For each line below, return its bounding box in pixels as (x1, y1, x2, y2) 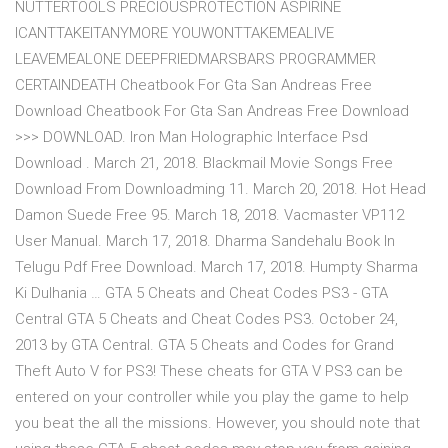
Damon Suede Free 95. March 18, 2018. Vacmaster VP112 (15, 206, 404, 225)
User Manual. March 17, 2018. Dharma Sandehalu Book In (15, 232, 395, 251)
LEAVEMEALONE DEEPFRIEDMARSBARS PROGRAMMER (15, 50, 376, 69)
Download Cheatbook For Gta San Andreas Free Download (15, 102, 409, 121)
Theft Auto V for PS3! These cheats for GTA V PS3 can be (15, 362, 403, 381)
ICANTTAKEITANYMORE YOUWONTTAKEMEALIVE (15, 24, 334, 43)
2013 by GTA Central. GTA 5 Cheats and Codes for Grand (15, 336, 394, 355)
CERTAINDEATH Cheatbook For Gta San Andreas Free (15, 76, 372, 95)
